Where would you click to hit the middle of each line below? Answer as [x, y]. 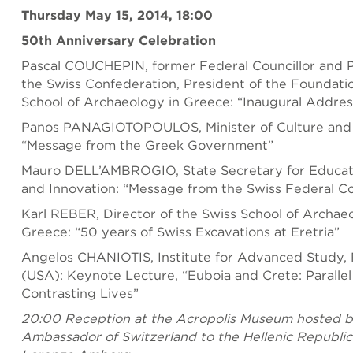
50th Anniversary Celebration [119, 40]
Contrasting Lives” [80, 293]
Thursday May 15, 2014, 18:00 [117, 15]
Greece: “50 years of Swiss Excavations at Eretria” [180, 232]
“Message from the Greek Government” [147, 145]
